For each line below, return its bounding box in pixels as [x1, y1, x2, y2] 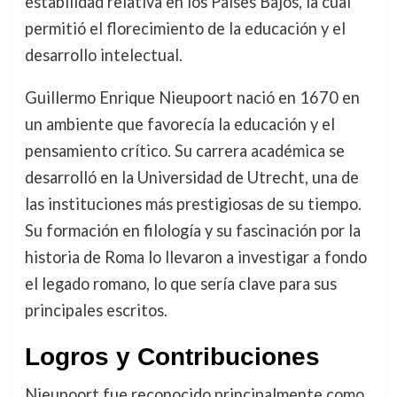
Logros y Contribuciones [24, 343, 320, 371]
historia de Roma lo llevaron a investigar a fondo [24, 247, 367, 268]
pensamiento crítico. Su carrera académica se [24, 141, 345, 161]
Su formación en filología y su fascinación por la [24, 221, 361, 241]
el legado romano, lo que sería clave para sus [24, 274, 337, 294]
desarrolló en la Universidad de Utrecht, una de [24, 167, 359, 188]
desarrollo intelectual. [24, 45, 183, 65]
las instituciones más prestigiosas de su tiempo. [24, 194, 362, 214]
